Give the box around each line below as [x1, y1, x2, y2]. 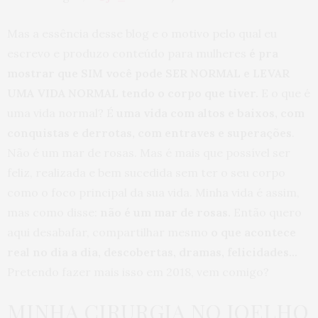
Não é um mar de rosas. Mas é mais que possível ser [7, 145, 290, 160]
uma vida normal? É [7, 105, 114, 120]
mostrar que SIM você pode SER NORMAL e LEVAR [7, 65, 290, 80]
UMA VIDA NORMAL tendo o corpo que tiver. [7, 85, 258, 100]
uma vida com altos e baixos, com [114, 105, 305, 120]
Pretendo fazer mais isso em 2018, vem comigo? [7, 264, 269, 279]
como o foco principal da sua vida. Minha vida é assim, [7, 185, 300, 199]
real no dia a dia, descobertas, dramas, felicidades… [7, 244, 297, 259]
